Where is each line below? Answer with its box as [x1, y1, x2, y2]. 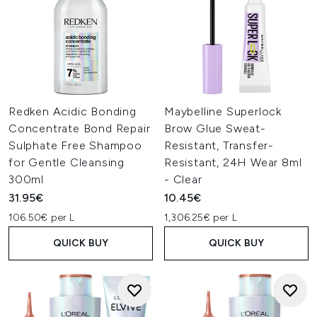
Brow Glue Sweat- [164, 122, 266, 135]
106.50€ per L [8, 212, 75, 224]
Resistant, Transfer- [164, 139, 275, 152]
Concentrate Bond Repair [8, 122, 151, 135]
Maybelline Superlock [164, 105, 282, 118]
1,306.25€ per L [164, 212, 237, 224]
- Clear [164, 173, 202, 186]
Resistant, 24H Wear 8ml [164, 156, 302, 169]
